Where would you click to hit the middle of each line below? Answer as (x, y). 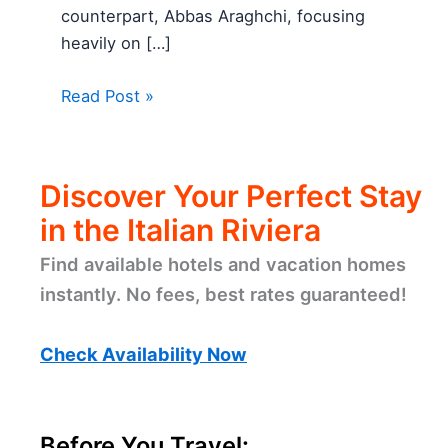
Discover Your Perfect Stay (231, 195)
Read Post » (108, 96)
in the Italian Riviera (180, 229)
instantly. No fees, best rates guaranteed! (223, 293)
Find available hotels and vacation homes (223, 263)
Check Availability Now (143, 353)
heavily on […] (116, 42)
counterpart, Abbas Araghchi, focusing (213, 15)
